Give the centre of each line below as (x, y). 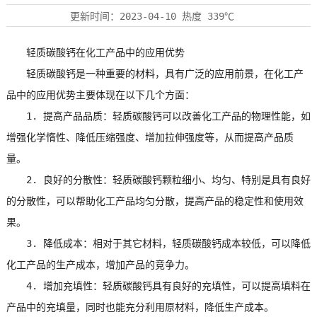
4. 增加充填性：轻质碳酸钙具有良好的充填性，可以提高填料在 (158, 285)
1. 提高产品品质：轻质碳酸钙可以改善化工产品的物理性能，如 (158, 115)
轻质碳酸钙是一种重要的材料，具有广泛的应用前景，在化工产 (155, 73)
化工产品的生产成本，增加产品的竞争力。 (100, 264)
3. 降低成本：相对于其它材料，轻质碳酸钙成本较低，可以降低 (158, 243)
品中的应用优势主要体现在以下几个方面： (100, 94)
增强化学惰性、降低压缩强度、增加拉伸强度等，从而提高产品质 (150, 137)
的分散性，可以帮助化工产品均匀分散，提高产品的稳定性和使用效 (155, 200)
